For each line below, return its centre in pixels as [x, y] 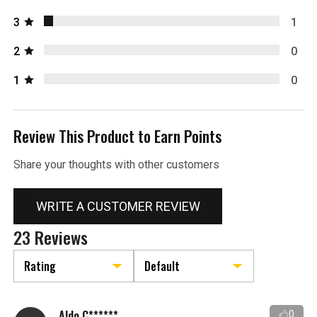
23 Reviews [51, 237]
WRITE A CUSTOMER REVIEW [118, 206]
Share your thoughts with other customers [117, 164]
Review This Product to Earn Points [118, 136]
